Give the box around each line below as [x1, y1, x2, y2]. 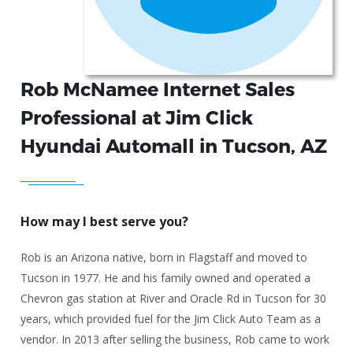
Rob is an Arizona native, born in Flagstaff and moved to [20, 249, 308, 265]
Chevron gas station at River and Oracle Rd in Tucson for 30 [20, 290, 327, 306]
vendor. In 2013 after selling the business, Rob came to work [20, 331, 330, 347]
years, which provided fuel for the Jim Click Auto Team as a [20, 310, 321, 326]
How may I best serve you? [20, 212, 189, 230]
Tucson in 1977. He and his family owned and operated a [20, 269, 311, 285]
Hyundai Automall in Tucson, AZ [20, 133, 328, 157]
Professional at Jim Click [20, 105, 254, 128]
